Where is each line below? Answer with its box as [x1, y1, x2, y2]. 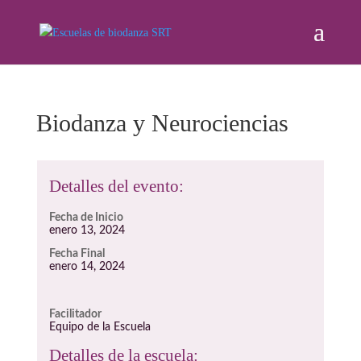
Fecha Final [48, 248, 105, 259]
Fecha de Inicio [48, 212, 123, 223]
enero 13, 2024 [48, 225, 125, 236]
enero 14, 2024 [48, 261, 125, 272]
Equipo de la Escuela [48, 322, 151, 333]
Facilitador [48, 309, 102, 320]
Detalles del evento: [48, 176, 184, 196]
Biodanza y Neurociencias [35, 110, 288, 136]
